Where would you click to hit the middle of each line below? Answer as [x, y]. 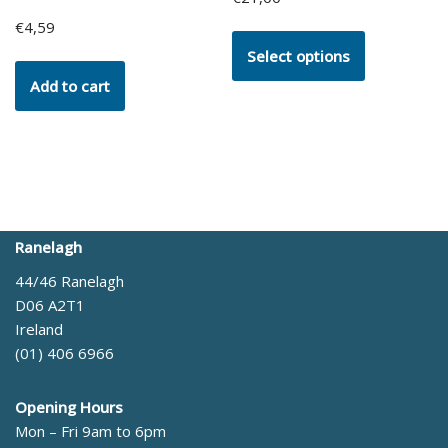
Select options [299, 56]
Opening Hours [69, 407]
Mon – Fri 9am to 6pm [90, 431]
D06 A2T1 [50, 305]
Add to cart [70, 86]
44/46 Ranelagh [69, 281]
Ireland [39, 329]
